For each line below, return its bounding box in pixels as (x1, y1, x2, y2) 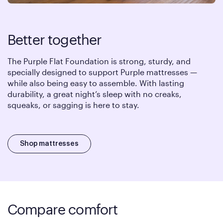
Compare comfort (7, 201, 118, 217)
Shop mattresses (20, 140, 79, 147)
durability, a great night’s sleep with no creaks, (7, 89, 182, 99)
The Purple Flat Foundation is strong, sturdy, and (7, 56, 191, 66)
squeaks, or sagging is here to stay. (7, 100, 139, 110)
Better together (7, 31, 102, 47)
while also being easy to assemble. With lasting (7, 78, 184, 88)
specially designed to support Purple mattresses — (7, 67, 197, 77)
